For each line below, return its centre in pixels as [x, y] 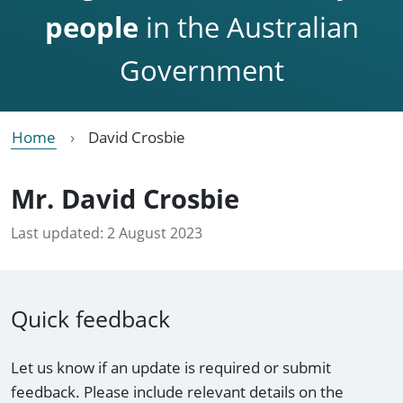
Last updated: [57, 233]
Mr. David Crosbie [125, 198]
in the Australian [248, 27]
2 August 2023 [155, 233]
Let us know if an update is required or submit [171, 367]
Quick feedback [90, 319]
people [91, 27]
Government [201, 70]
